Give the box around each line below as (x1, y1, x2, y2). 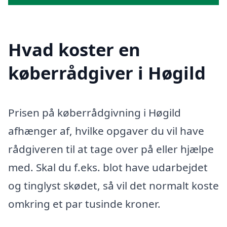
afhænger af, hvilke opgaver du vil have (8, 123, 204, 138)
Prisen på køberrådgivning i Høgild (8, 105, 181, 120)
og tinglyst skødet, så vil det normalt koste (8, 178, 219, 193)
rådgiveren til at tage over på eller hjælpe (8, 141, 214, 156)
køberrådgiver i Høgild (8, 60, 206, 85)
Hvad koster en (8, 37, 140, 61)
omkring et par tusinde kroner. (8, 196, 161, 211)
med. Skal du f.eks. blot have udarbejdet (8, 160, 208, 174)
